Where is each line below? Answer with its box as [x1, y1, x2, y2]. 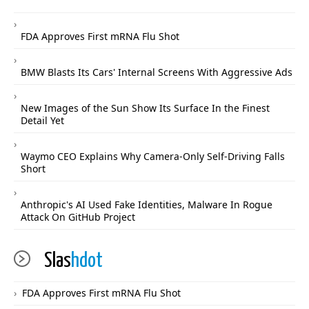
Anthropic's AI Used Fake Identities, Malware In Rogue [21, 198, 272, 212]
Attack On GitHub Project [21, 210, 135, 224]
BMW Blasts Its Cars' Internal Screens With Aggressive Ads [21, 66, 292, 79]
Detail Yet [21, 114, 64, 128]
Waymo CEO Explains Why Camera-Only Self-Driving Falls [21, 150, 285, 163]
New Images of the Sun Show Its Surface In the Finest [21, 101, 270, 115]
